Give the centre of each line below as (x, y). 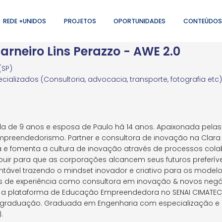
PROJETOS (80, 21)
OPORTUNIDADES (140, 21)
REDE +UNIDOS (25, 21)
